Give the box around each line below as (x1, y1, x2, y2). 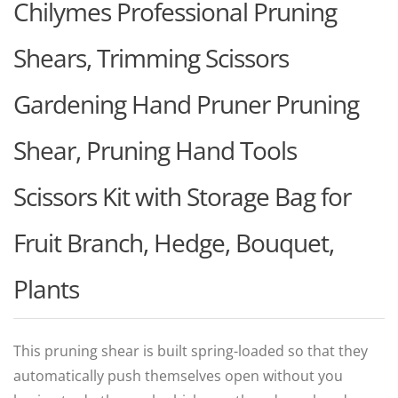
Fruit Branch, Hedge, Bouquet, (13, 226, 334, 259)
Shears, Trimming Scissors (13, 41, 289, 75)
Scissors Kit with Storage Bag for (13, 179, 351, 213)
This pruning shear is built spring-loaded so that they (13, 341, 368, 361)
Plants (13, 272, 79, 306)
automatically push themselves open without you (13, 366, 343, 386)
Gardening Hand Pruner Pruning (13, 87, 359, 121)
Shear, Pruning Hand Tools (13, 133, 297, 167)
